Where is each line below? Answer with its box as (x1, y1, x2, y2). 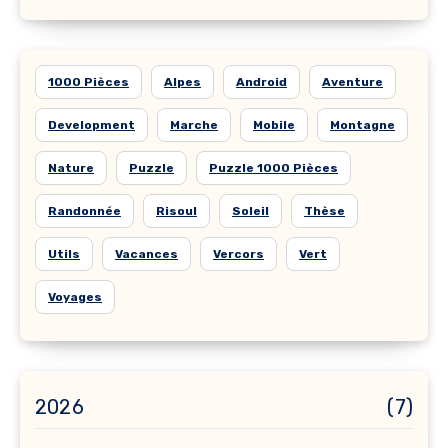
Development (48, 117, 135, 132)
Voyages (48, 289, 102, 304)
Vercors (213, 246, 264, 261)
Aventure (322, 74, 383, 89)
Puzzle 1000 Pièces (209, 160, 338, 175)
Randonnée (48, 203, 121, 218)
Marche (170, 117, 218, 132)
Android (236, 74, 287, 89)
